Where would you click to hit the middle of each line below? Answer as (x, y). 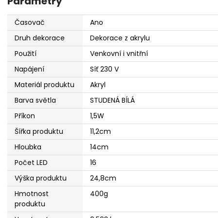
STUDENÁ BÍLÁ (112, 100)
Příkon (25, 116)
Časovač (30, 22)
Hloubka (28, 147)
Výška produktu (41, 178)
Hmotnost (32, 193)
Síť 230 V (104, 69)
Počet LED (31, 162)
